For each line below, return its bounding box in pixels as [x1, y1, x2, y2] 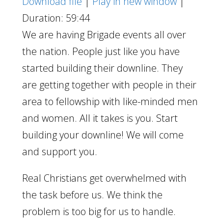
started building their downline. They [22, 61, 183, 75]
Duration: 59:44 [22, 11, 90, 25]
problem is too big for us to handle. [22, 205, 176, 218]
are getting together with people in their [22, 78, 196, 91]
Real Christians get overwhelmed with [22, 171, 187, 185]
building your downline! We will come [22, 128, 184, 141]
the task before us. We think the [22, 188, 163, 201]
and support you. [22, 145, 97, 158]
